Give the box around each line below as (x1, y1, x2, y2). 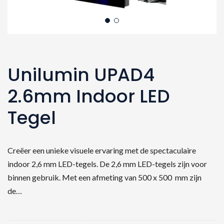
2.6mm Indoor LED (7, 83, 170, 109)
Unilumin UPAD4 (7, 61, 154, 87)
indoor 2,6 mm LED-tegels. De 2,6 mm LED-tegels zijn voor (7, 158, 207, 168)
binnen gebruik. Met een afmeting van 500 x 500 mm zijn (7, 172, 201, 182)
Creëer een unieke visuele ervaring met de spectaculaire (7, 145, 196, 155)
